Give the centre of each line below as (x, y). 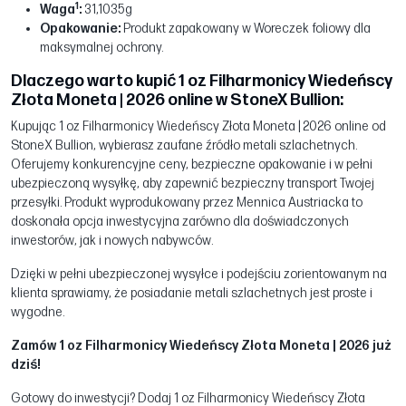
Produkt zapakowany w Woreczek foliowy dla (247, 28)
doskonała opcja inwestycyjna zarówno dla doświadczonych (180, 221)
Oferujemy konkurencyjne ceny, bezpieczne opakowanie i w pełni (192, 164)
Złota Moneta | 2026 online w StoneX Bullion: (177, 100)
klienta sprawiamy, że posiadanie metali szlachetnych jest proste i (192, 293)
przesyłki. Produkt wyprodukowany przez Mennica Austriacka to (187, 202)
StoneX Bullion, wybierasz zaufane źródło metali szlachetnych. (184, 145)
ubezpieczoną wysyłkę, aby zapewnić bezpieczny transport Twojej (193, 183)
